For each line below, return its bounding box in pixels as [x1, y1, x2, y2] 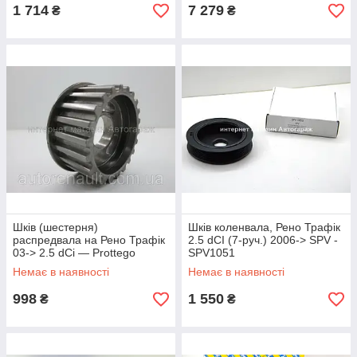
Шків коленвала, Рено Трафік [188, 221, 340, 233]
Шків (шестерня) [13, 221, 98, 233]
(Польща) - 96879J [13, 259, 111, 272]
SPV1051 [188, 246, 235, 259]
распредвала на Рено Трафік [13, 233, 165, 246]
